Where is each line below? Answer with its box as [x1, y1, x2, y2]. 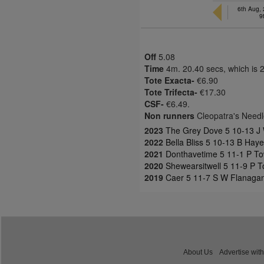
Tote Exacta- [144, 74, 194, 86]
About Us [183, 248, 213, 256]
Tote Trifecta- [144, 86, 197, 98]
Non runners [144, 110, 194, 121]
